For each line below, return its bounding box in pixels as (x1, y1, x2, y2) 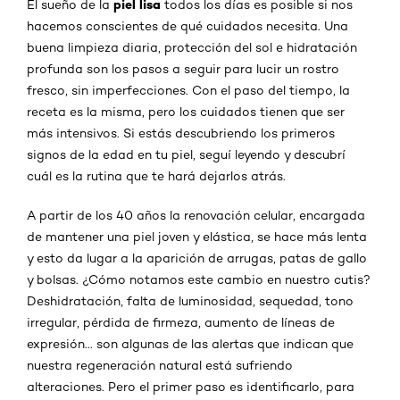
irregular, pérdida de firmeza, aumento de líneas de (27, 314, 335, 329)
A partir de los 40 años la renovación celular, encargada (27, 207, 365, 222)
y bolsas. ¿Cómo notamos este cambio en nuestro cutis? (27, 271, 371, 287)
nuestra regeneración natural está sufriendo (27, 357, 293, 372)
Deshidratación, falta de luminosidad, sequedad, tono (27, 293, 354, 308)
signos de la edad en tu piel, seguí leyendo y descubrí (27, 146, 346, 162)
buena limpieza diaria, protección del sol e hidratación (27, 39, 357, 54)
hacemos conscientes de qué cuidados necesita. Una (27, 18, 348, 33)
